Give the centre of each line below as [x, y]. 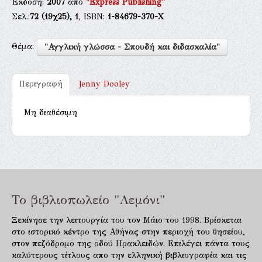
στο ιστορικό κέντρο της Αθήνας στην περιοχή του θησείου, [128, 232]
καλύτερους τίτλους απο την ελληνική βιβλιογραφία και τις [129, 255]
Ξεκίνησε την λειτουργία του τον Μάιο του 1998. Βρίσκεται [127, 220]
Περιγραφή [41, 84]
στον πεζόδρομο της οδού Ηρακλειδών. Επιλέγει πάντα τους [131, 243]
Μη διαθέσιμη [51, 112]
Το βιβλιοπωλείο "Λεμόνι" [88, 199]
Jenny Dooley [104, 84]
